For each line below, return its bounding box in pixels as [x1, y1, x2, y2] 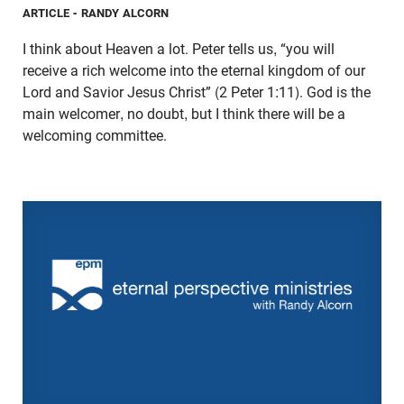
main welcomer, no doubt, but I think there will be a [23, 105, 345, 123]
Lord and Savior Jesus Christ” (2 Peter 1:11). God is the [23, 83, 371, 101]
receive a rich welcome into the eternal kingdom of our [23, 61, 365, 79]
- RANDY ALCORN [73, 5, 170, 20]
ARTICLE [23, 5, 70, 20]
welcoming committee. [23, 126, 170, 144]
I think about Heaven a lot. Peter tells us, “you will [23, 40, 335, 58]
